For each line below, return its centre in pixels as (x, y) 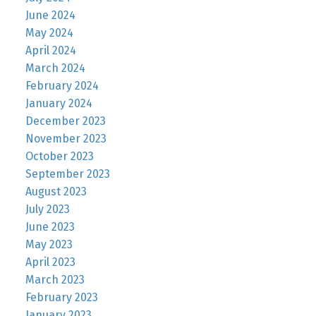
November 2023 (66, 139)
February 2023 (61, 298)
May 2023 (49, 245)
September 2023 (67, 174)
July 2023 (47, 209)
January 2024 (59, 104)
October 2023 (59, 157)
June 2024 (50, 16)
